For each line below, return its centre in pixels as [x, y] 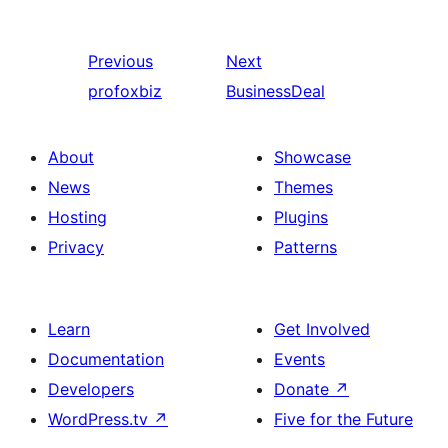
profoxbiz [125, 90]
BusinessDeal [275, 90]
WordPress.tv [100, 418]
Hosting [77, 216]
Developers [91, 388]
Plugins [301, 216]
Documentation [106, 358]
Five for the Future [343, 418]
